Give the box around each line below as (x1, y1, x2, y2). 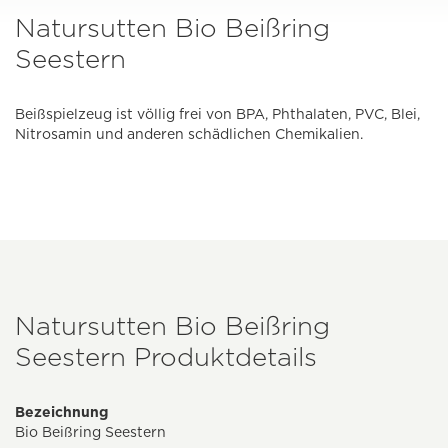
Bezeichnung (15, 404, 108, 421)
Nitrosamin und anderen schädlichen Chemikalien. (15, 126, 363, 143)
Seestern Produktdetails (15, 341, 317, 373)
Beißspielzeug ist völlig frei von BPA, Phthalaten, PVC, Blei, (15, 106, 420, 123)
